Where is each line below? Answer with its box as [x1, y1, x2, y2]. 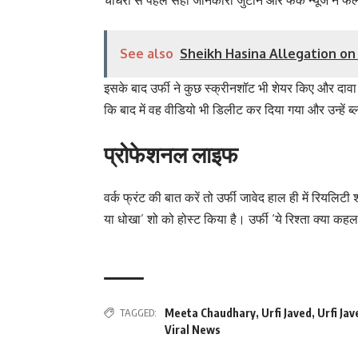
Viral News [165, 322, 221, 336]
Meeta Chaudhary [165, 305, 256, 320]
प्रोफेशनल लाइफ [104, 139, 238, 168]
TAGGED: [120, 305, 157, 319]
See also [120, 45, 173, 62]
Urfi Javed [261, 305, 312, 320]
